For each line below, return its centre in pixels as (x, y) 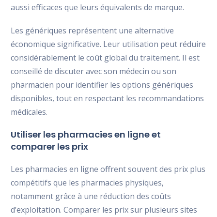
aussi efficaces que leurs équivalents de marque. (98, 7)
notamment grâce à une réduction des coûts (91, 196)
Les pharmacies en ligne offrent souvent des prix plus (108, 169)
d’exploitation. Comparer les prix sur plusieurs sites (104, 209)
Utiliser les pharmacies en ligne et (86, 134)
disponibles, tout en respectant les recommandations (108, 98)
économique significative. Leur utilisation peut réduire (108, 44)
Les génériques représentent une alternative (93, 30)
